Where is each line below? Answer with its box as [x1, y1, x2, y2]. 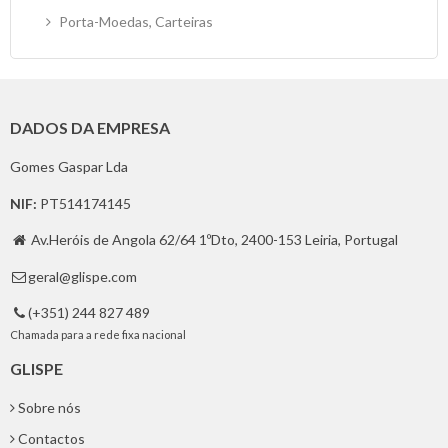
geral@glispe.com [28, 267, 137, 285]
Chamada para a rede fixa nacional [10, 328, 186, 341]
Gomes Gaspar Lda [10, 158, 128, 175]
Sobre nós [18, 398, 81, 416]
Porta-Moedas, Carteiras [56, 13, 213, 30]
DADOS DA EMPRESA [10, 118, 170, 137]
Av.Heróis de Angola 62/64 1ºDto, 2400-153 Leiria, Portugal [31, 231, 398, 248]
